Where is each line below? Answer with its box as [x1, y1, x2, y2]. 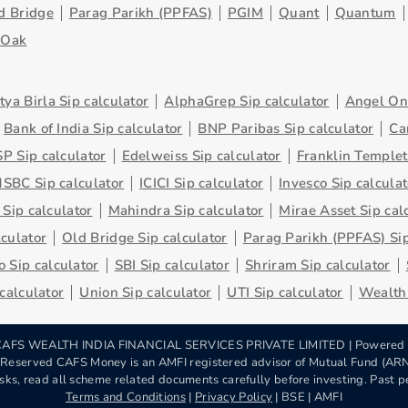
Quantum [334, 4, 396, 22]
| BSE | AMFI [272, 389, 343, 405]
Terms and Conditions [65, 389, 186, 405]
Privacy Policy [194, 389, 273, 405]
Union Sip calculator [79, 283, 212, 301]
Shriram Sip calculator [245, 256, 391, 274]
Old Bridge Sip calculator [62, 229, 228, 247]
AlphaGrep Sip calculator [164, 92, 330, 110]
